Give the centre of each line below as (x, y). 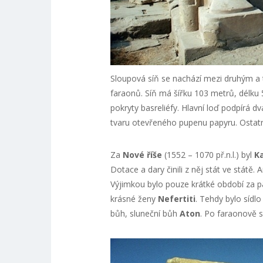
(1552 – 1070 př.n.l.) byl (208, 154)
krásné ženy (134, 198)
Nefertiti (176, 198)
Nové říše (142, 154)
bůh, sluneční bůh (145, 213)
